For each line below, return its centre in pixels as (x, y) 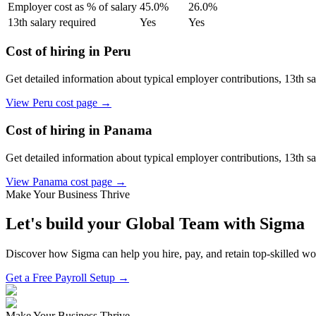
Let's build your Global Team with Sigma (155, 224)
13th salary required (52, 22)
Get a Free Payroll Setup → (67, 278)
